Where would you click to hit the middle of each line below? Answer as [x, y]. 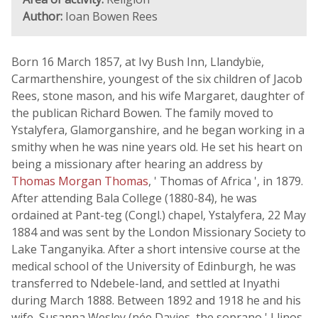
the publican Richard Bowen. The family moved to [142, 113]
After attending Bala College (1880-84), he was [134, 198]
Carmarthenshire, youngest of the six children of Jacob [157, 79]
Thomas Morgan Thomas [80, 181]
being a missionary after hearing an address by [137, 164]
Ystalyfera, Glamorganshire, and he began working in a [158, 130]
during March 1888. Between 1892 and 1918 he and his [156, 300]
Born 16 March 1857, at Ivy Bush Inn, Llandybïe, [138, 62]
